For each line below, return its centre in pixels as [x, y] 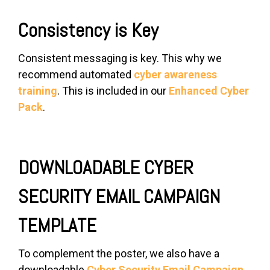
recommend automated [76, 75]
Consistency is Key [88, 30]
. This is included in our [113, 91]
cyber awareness [175, 75]
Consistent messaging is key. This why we [120, 58]
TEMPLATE [57, 226]
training [38, 91]
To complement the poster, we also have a [119, 254]
